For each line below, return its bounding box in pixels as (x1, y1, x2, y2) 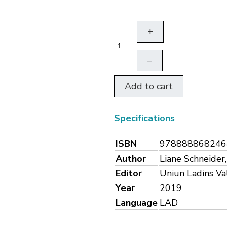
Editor (116, 167, 142, 179)
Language (116, 196, 158, 209)
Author (116, 152, 146, 165)
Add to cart (125, 80, 173, 93)
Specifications (114, 112, 175, 125)
